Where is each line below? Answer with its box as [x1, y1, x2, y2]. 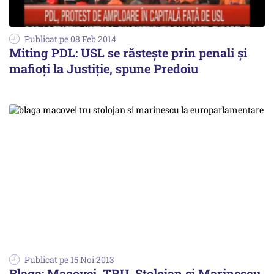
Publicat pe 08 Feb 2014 [24, 32, 116, 45]
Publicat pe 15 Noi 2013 [24, 254, 114, 265]
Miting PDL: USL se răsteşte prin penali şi [9, 44, 247, 61]
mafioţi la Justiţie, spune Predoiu [9, 60, 198, 76]
